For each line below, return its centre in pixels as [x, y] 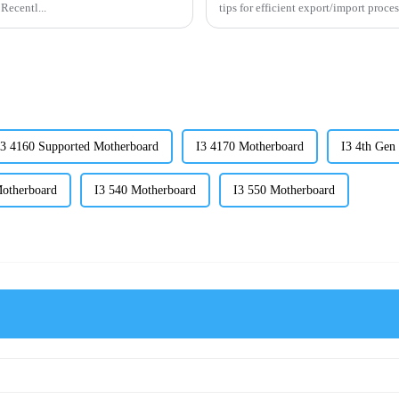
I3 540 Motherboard [145, 191]
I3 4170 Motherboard [249, 147]
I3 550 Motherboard [284, 191]
